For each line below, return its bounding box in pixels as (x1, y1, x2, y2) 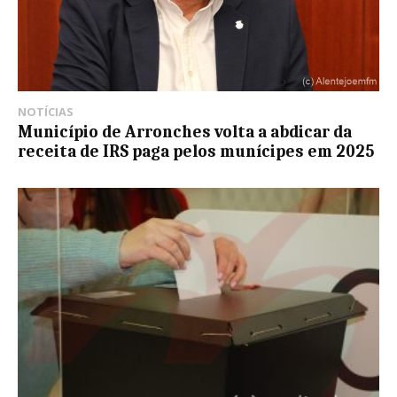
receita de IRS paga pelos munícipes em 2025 (18, 142, 374, 162)
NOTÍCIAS (18, 104, 74, 121)
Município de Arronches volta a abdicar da (18, 122, 352, 143)
